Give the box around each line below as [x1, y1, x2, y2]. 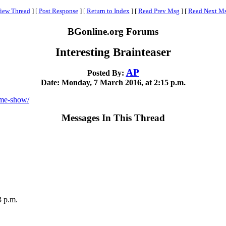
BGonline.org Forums [68, 26, 158, 37]
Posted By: [87, 69, 126, 77]
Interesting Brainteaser [55, 45, 171, 59]
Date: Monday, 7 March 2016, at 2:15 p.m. [40, 78, 186, 87]
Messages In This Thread [61, 112, 165, 123]
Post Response [38, 7, 78, 15]
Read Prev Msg [138, 7, 180, 15]
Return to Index [86, 7, 130, 15]
